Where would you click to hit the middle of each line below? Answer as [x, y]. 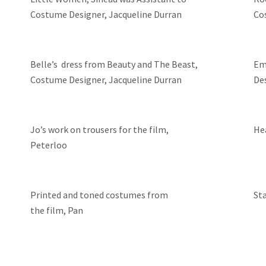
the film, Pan [56, 210]
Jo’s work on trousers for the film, [99, 129]
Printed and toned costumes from [99, 195]
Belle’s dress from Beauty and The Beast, [114, 64]
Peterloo [48, 145]
